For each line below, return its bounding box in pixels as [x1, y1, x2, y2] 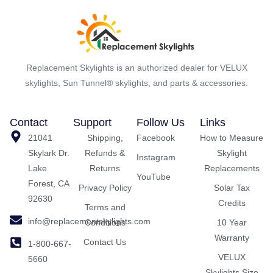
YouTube [136, 171, 171, 182]
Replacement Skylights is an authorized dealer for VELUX [26, 62, 247, 73]
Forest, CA [28, 178, 69, 188]
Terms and [84, 202, 126, 212]
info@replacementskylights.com [28, 216, 151, 226]
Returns [90, 163, 120, 173]
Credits [218, 197, 246, 208]
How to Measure [200, 132, 263, 143]
